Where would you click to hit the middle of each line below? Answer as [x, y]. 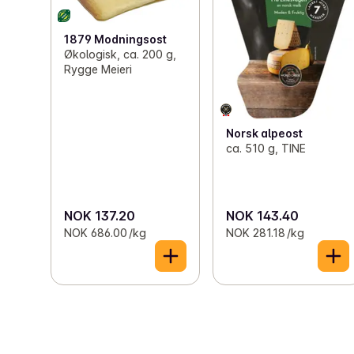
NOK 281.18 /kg [265, 233]
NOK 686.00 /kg [105, 233]
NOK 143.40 [263, 216]
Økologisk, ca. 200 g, [120, 54]
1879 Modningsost [115, 39]
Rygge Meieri [98, 69]
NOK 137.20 [100, 216]
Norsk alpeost [265, 134]
